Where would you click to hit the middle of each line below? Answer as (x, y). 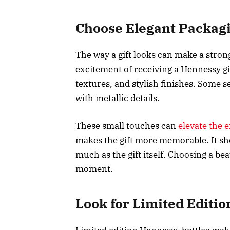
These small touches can (127, 126)
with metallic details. (118, 98)
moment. (94, 169)
